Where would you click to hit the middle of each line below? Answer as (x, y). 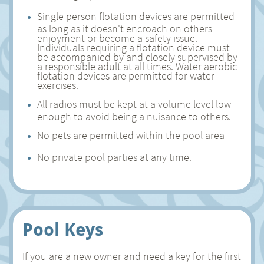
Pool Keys (63, 230)
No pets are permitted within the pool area (131, 135)
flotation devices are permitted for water (126, 74)
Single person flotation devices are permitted (136, 16)
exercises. (58, 84)
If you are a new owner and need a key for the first (132, 256)
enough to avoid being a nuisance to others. (134, 115)
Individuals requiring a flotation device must (133, 46)
